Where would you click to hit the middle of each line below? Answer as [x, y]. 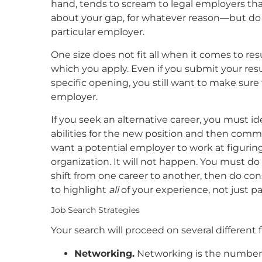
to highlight [80, 189]
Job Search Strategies [95, 210]
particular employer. [98, 32]
